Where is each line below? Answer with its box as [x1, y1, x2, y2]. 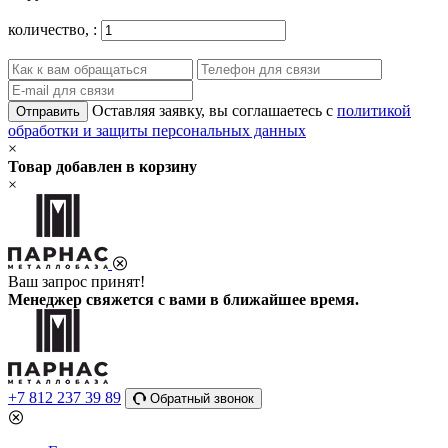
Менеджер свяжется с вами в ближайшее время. [8, 290, 359, 308]
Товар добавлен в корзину [8, 157, 197, 175]
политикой [337, 101, 411, 119]
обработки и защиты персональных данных [8, 121, 306, 139]
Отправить [16, 103, 80, 119]
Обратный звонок [150, 390, 254, 406]
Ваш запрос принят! [8, 272, 145, 290]
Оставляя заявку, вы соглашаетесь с [92, 101, 337, 119]
